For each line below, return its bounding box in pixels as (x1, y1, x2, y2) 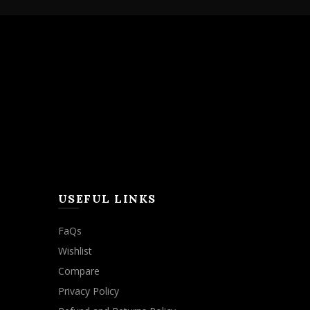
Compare (57, 264, 100, 278)
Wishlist (57, 244, 92, 258)
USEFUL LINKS (57, 192, 156, 206)
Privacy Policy (57, 284, 119, 298)
